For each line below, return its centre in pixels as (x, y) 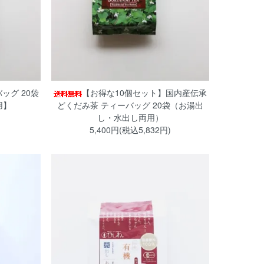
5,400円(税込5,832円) (130, 130)
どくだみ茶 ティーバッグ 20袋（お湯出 (130, 105)
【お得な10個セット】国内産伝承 (144, 93)
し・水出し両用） (130, 118)
